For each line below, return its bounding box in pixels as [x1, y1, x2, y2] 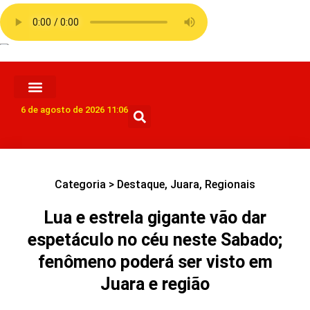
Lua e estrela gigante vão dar [44, 208, 266, 228]
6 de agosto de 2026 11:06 [21, 104, 128, 115]
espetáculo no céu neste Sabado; [28, 230, 282, 250]
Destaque [117, 178, 165, 191]
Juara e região [100, 274, 210, 294]
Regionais [205, 178, 255, 191]
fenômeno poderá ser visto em [37, 252, 273, 272]
